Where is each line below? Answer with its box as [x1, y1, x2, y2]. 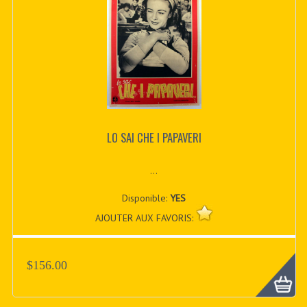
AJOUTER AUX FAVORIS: [95, 211, 196, 224]
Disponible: [122, 191, 171, 204]
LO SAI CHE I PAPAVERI [106, 129, 201, 147]
